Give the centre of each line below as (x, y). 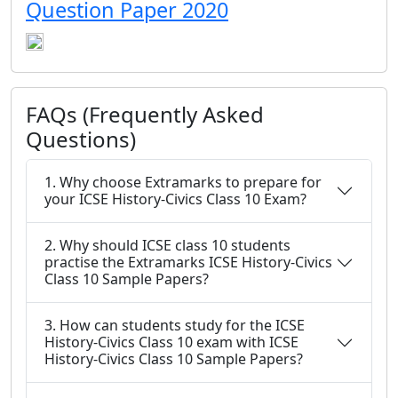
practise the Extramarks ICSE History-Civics (188, 262)
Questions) (81, 139)
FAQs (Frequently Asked (145, 114)
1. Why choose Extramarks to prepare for (183, 182)
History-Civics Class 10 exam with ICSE (171, 342)
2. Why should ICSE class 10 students (167, 245)
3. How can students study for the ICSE (175, 325)
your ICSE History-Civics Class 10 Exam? (175, 199)
